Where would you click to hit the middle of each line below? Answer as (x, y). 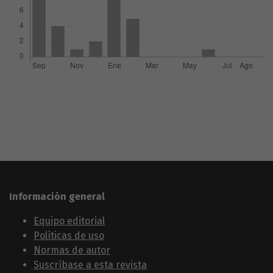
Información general (57, 197)
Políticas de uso (69, 236)
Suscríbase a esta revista (90, 265)
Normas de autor (72, 250)
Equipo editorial (69, 221)
